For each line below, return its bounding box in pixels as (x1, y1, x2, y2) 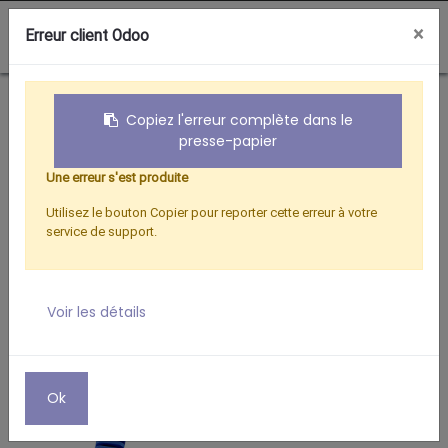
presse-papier (179, 131, 277, 151)
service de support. (46, 224, 157, 239)
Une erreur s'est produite (46, 170, 188, 185)
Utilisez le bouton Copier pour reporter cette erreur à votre (46, 205, 377, 220)
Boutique (70, 89, 129, 108)
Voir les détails (47, 302, 146, 322)
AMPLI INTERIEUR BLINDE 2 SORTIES (154, 89, 402, 108)
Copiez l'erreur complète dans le (125, 110, 353, 130)
